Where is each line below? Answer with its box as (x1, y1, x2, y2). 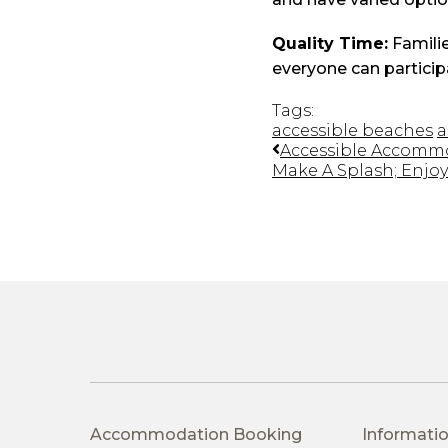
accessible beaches (272, 120, 433, 140)
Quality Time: (272, 34, 388, 54)
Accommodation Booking (90, 424, 302, 444)
